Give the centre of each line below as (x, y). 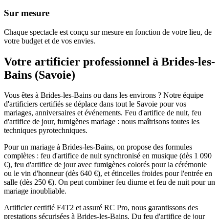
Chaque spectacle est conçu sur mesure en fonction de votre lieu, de (108, 32)
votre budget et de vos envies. (50, 41)
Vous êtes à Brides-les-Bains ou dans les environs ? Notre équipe (104, 95)
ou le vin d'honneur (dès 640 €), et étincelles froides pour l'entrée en (108, 174)
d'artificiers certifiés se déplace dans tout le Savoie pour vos (95, 104)
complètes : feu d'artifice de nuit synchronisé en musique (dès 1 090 (108, 156)
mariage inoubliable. (35, 191)
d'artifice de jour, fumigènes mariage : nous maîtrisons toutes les (102, 122)
